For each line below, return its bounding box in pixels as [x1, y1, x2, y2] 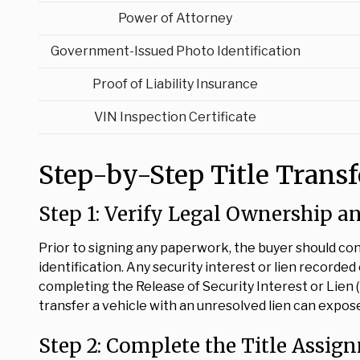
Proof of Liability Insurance [92, 76, 258, 92]
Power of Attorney [118, 10, 232, 26]
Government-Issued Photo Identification [50, 43, 301, 59]
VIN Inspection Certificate [94, 109, 256, 125]
